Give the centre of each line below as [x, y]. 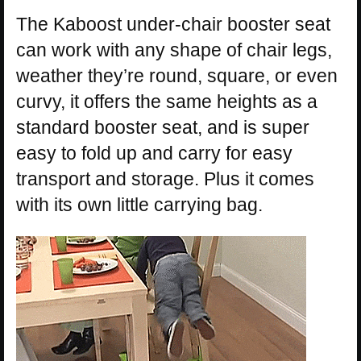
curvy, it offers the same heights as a [167, 102]
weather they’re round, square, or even [177, 76]
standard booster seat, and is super [163, 128]
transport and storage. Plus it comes [165, 179]
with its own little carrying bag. [139, 205]
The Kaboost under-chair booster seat [173, 25]
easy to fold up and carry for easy [154, 154]
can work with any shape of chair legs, [174, 50]
